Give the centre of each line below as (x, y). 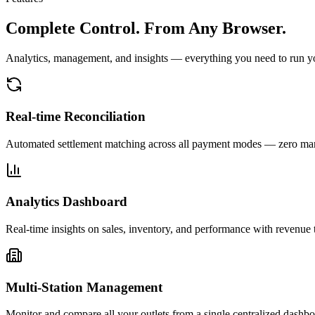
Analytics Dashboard (66, 202)
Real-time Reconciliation (76, 116)
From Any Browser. (215, 28)
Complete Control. (73, 28)
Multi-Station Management (84, 287)
